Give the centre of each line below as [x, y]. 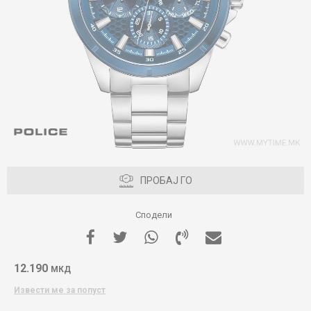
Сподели [154, 215]
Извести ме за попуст [60, 290]
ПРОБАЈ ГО [166, 180]
